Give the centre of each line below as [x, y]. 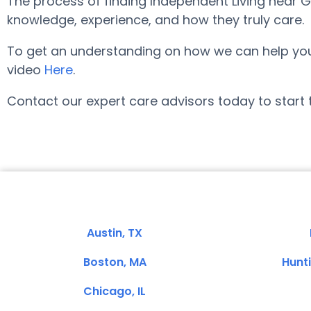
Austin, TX [115, 233]
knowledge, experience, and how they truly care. [155, 20]
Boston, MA [115, 262]
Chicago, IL [115, 291]
